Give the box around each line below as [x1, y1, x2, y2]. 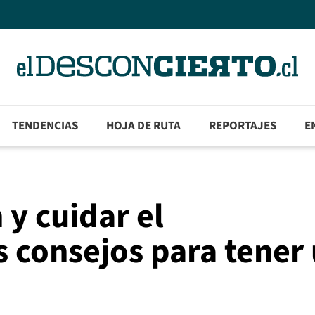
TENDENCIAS [12, 117, 79, 135]
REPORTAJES [209, 117, 277, 135]
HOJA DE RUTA [106, 117, 181, 135]
